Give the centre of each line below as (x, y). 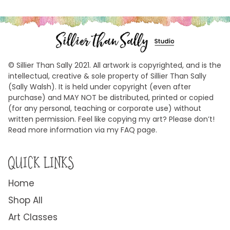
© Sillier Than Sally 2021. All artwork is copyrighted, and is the (115, 65)
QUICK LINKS (41, 162)
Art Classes (33, 217)
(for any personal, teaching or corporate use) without (105, 109)
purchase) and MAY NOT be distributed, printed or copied (111, 98)
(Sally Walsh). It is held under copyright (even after (100, 87)
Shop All (25, 200)
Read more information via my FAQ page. (83, 130)
